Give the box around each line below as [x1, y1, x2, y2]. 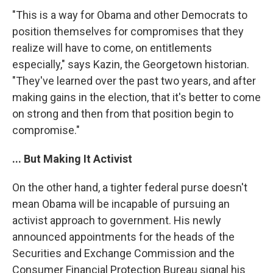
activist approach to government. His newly [12, 214, 221, 227]
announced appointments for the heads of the [12, 230, 235, 243]
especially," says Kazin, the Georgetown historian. [12, 58, 249, 71]
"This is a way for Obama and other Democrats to [12, 9, 247, 21]
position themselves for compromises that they [12, 25, 244, 38]
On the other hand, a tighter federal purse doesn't [12, 181, 247, 194]
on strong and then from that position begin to [12, 107, 233, 120]
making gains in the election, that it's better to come [12, 91, 261, 104]
